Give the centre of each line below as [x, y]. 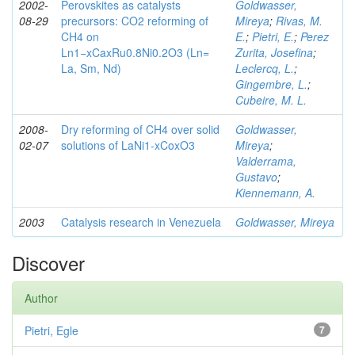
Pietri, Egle [52, 330]
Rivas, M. [299, 21]
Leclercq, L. [265, 68]
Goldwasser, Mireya [285, 222]
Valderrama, [266, 161]
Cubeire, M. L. [271, 100]
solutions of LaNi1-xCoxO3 [128, 145]
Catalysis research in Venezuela [141, 222]
